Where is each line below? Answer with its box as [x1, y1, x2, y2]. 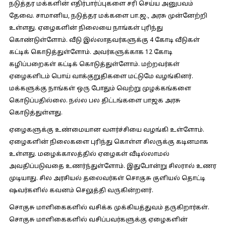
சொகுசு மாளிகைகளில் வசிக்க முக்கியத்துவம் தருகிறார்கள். [9, 204, 209, 211]
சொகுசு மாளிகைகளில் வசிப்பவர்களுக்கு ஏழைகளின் [9, 216, 188, 223]
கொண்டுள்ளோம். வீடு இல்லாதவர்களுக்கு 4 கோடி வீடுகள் [9, 37, 200, 44]
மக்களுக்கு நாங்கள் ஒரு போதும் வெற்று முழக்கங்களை [9, 85, 191, 92]
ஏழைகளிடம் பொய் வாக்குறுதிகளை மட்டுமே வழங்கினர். [9, 73, 193, 80]
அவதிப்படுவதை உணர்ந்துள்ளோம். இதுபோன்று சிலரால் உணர [9, 163, 216, 170]
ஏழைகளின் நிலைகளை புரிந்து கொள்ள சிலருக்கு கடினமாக [9, 139, 208, 146]
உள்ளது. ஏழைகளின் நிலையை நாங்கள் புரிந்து [9, 25, 163, 32]
